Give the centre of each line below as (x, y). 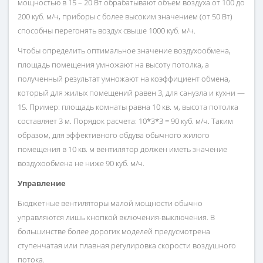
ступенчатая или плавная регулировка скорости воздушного (127, 246)
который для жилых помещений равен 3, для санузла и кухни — (131, 93)
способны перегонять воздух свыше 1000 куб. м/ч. (107, 31)
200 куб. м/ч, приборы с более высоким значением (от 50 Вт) (125, 17)
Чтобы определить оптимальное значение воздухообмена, (124, 51)
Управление (42, 183)
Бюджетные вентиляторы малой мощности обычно (110, 203)
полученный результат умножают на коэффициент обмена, (124, 79)
